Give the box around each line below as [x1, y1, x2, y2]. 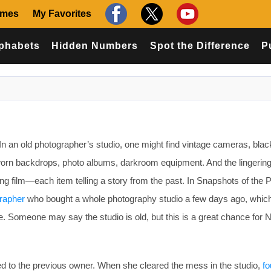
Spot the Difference [149, 41, 250, 51]
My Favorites [33, 8, 91, 19]
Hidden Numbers [51, 41, 139, 51]
